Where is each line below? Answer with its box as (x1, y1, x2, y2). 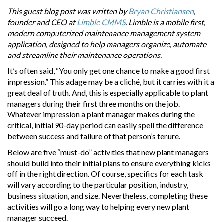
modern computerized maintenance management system (7, 28, 200, 38)
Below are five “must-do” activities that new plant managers (7, 147, 209, 157)
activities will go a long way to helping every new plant (7, 202, 189, 212)
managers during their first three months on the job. (7, 99, 180, 109)
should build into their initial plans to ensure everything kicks (7, 158, 211, 168)
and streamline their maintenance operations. (7, 50, 162, 60)
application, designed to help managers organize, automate (7, 39, 206, 49)
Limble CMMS (77, 17, 125, 27)
